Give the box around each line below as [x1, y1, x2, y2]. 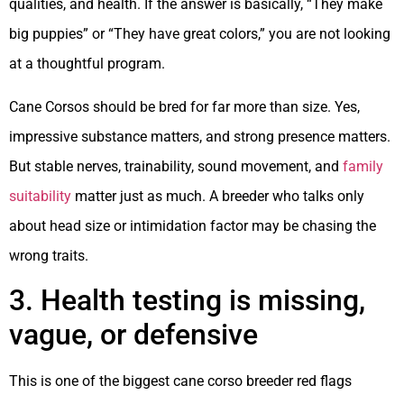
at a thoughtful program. [9, 55, 165, 73]
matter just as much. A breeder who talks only [71, 187, 364, 205]
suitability [9, 187, 71, 205]
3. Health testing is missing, [9, 283, 365, 318]
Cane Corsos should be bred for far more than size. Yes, [9, 97, 360, 115]
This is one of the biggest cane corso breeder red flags [9, 372, 352, 390]
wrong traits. [9, 246, 88, 264]
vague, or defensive [9, 317, 258, 353]
